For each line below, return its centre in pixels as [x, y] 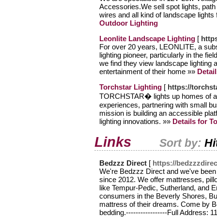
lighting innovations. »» [136, 121]
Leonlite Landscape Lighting [147, 39]
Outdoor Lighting [129, 23]
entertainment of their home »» [148, 71]
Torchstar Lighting [131, 87]
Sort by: [182, 143]
